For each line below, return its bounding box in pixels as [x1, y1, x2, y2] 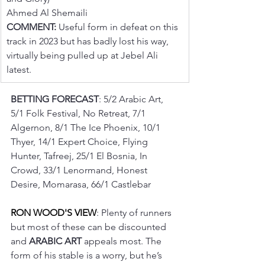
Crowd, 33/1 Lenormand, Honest [11, 164, 150, 176]
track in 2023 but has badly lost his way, [7, 35, 171, 47]
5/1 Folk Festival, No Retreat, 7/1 [11, 107, 148, 119]
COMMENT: [7, 21, 56, 33]
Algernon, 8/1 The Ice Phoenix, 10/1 [11, 121, 163, 133]
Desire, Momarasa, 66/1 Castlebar [11, 178, 151, 190]
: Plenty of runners [96, 206, 174, 218]
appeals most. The [82, 235, 164, 247]
